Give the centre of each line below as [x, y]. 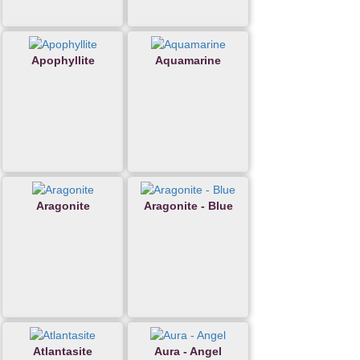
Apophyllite [63, 61]
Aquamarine [188, 61]
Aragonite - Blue [188, 206]
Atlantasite [63, 352]
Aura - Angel [188, 352]
